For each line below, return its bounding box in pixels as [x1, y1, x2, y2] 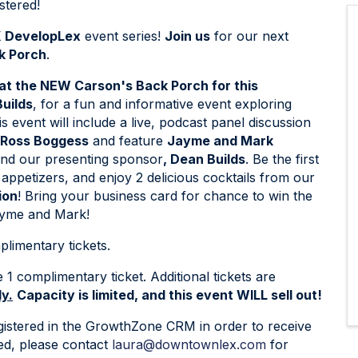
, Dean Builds [163, 151, 245, 168]
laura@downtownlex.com [112, 336, 266, 353]
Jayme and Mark [167, 133, 273, 149]
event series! [81, 28, 165, 45]
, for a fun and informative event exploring [33, 96, 292, 113]
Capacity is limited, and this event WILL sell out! [17, 287, 322, 304]
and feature [89, 133, 167, 149]
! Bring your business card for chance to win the [18, 188, 312, 205]
